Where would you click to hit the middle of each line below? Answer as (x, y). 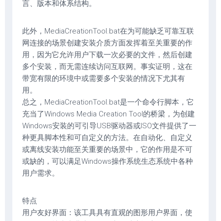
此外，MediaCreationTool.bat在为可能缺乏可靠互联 (108, 31)
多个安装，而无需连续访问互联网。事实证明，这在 (107, 67)
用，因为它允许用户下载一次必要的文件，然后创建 (107, 55)
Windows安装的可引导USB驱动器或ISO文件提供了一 (109, 126)
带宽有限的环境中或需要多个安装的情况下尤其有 (104, 78)
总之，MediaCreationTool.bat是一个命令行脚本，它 (108, 102)
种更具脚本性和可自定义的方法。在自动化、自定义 (107, 138)
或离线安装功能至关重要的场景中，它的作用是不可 (107, 149)
